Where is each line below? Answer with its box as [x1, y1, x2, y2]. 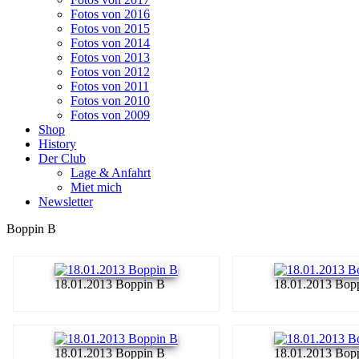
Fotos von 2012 [71, 64, 150, 79]
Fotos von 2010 [71, 93, 150, 107]
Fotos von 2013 [71, 50, 150, 64]
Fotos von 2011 [71, 79, 149, 93]
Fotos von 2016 [71, 6, 150, 21]
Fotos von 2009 [71, 107, 150, 122]
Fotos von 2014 [71, 35, 150, 50]
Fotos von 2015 [71, 21, 150, 35]
